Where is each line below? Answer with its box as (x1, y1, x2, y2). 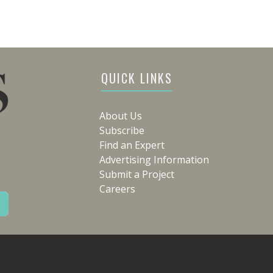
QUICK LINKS (101, 69, 172, 88)
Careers (99, 182, 135, 196)
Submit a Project (99, 168, 174, 182)
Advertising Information (99, 153, 209, 167)
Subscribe (99, 124, 144, 138)
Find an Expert (99, 138, 165, 152)
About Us (99, 109, 142, 123)
